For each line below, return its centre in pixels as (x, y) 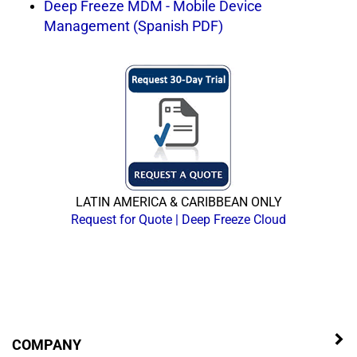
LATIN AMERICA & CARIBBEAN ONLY (178, 202)
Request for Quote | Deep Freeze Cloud (178, 219)
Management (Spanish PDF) (133, 25)
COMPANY (47, 344)
